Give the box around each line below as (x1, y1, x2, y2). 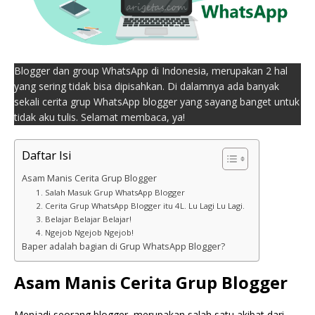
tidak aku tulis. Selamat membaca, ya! (14, 110, 185, 124)
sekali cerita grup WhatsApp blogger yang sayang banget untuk (14, 94, 300, 108)
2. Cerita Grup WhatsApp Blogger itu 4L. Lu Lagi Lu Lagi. (35, 200, 245, 211)
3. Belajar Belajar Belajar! (35, 213, 131, 224)
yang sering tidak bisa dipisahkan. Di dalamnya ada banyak (14, 79, 279, 93)
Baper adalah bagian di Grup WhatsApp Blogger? (22, 240, 225, 252)
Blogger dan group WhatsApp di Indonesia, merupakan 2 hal (14, 63, 288, 77)
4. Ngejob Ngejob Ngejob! (35, 226, 134, 238)
